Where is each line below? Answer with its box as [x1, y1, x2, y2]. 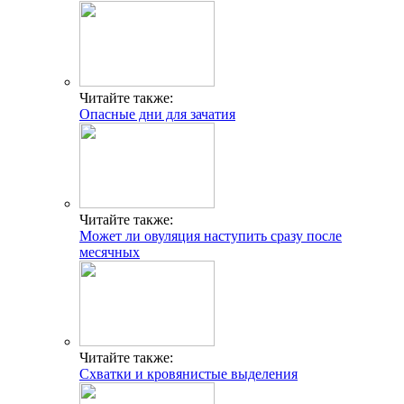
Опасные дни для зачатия [79, 106, 235, 123]
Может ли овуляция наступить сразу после [79, 228, 342, 244]
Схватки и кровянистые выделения [79, 366, 298, 382]
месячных [79, 244, 140, 261]
